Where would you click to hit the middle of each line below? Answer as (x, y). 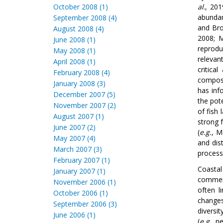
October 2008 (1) (81, 7)
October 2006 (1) (81, 193)
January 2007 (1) (79, 171)
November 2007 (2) (85, 105)
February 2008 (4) (82, 72)
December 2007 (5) (84, 94)
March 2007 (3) (78, 149)
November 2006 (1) (85, 182)
